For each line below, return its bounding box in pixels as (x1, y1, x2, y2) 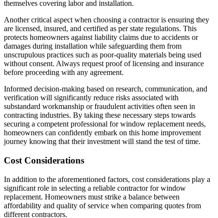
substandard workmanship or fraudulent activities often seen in (4, 102, 195, 111)
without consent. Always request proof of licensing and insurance (4, 59, 204, 68)
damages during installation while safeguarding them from (4, 42, 182, 51)
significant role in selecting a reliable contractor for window (4, 183, 186, 192)
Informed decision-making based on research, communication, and (4, 85, 207, 93)
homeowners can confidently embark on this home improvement (4, 128, 201, 137)
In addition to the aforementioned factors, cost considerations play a (4, 175, 210, 183)
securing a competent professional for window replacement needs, (4, 120, 206, 128)
